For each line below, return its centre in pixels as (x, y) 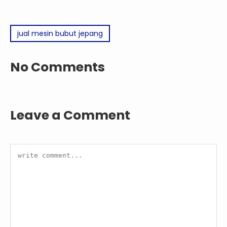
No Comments (58, 67)
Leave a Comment (70, 116)
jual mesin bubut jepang (60, 34)
